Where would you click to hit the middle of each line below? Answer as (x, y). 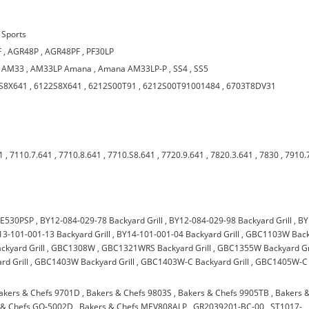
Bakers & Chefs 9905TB (224, 293)
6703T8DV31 (251, 86)
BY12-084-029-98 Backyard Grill (231, 220)
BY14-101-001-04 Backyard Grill (178, 234)
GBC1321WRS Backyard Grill (157, 248)
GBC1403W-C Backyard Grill (195, 262)
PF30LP (100, 51)
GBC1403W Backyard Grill (85, 262)
